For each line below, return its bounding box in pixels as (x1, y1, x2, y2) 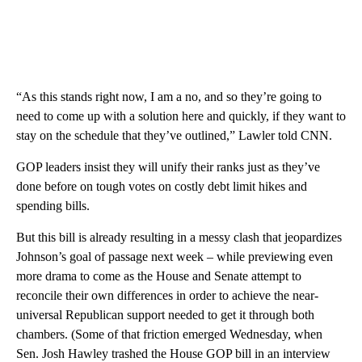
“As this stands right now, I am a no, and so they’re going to (16, 89, 322, 103)
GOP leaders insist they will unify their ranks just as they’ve (16, 159, 320, 174)
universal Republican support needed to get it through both (16, 307, 314, 322)
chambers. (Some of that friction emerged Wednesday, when (16, 326, 322, 341)
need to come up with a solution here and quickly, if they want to (16, 108, 346, 123)
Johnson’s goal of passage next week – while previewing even (16, 249, 333, 263)
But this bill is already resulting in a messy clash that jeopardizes (16, 229, 342, 244)
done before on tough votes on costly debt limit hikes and (16, 179, 307, 193)
